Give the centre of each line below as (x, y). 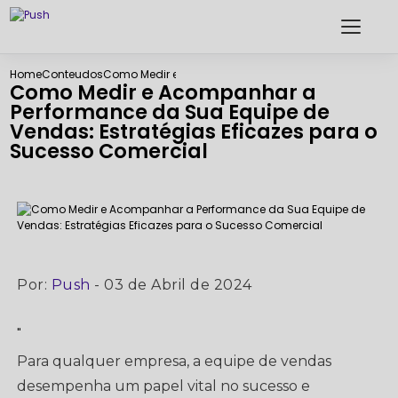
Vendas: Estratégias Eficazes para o (194, 131)
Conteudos (73, 74)
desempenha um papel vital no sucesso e (164, 386)
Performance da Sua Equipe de (170, 112)
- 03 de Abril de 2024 (171, 285)
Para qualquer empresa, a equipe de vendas (175, 361)
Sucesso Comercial (109, 151)
